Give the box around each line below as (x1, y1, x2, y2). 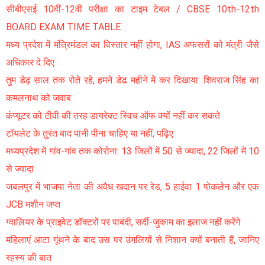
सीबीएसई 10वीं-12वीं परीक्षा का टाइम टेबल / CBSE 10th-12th (6, 4, 259, 15)
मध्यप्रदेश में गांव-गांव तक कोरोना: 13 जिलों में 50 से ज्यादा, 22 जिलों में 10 (6, 146, 259, 157)
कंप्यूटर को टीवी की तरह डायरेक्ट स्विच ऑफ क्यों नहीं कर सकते (6, 110, 220, 122)
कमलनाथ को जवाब (6, 92, 71, 104)
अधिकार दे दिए (6, 57, 54, 69)
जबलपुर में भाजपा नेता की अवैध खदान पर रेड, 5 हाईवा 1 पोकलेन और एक (6, 181, 259, 193)
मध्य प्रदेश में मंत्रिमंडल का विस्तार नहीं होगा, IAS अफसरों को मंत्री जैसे (6, 39, 259, 51)
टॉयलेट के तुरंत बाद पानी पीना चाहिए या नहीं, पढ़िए (6, 128, 173, 140)
